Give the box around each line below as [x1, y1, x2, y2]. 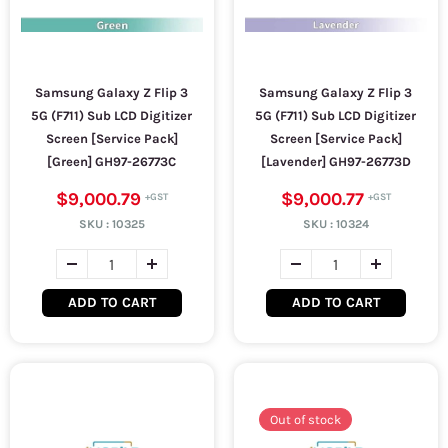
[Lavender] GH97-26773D [260, 154, 411, 169]
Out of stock [270, 412, 342, 427]
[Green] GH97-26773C [47, 154, 177, 169]
